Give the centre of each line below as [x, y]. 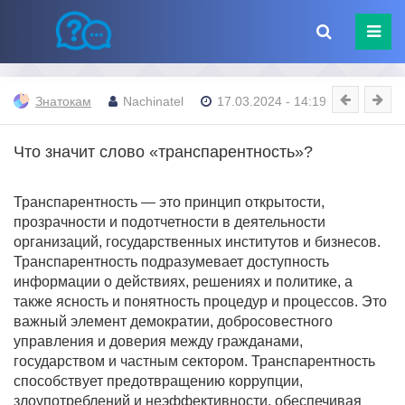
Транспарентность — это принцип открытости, [169, 202]
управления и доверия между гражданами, [158, 341]
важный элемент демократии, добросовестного [173, 321]
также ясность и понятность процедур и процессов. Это [200, 301]
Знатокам [63, 101]
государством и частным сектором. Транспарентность [194, 361]
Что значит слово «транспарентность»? [163, 152]
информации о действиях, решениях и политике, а [183, 282]
